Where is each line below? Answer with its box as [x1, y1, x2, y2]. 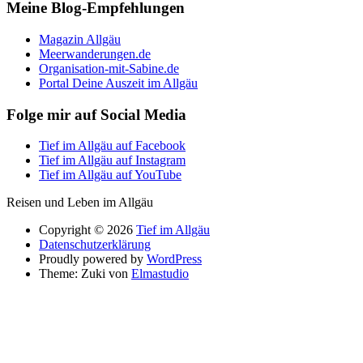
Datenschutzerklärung [39, 237, 151, 252]
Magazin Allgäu [39, 32, 121, 46]
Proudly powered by [39, 252, 147, 267]
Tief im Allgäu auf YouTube [39, 168, 181, 182]
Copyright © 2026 [39, 223, 136, 237]
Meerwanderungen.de [39, 46, 151, 61]
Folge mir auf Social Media [6, 105, 186, 123]
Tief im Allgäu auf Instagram [39, 153, 186, 168]
